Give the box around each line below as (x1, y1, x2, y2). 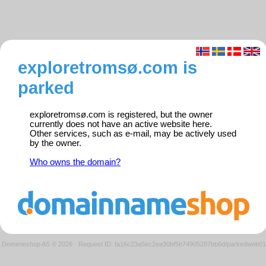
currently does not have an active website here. (30, 119, 212, 129)
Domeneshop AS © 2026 (1, 240, 72, 248)
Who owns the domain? (30, 157, 121, 167)
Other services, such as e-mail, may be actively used (30, 129, 236, 139)
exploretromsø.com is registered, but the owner (30, 110, 213, 120)
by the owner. (30, 138, 81, 148)
